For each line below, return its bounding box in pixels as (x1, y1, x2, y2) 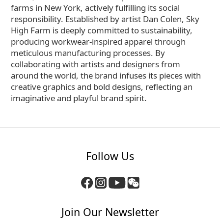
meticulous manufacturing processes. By (11, 47, 165, 58)
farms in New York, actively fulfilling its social (11, 2, 180, 13)
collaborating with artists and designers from (11, 58, 180, 70)
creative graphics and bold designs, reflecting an (11, 81, 192, 92)
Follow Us (86, 149, 134, 163)
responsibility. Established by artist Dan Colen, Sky (11, 13, 199, 25)
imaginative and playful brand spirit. (11, 92, 149, 104)
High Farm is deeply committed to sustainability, (11, 25, 192, 36)
